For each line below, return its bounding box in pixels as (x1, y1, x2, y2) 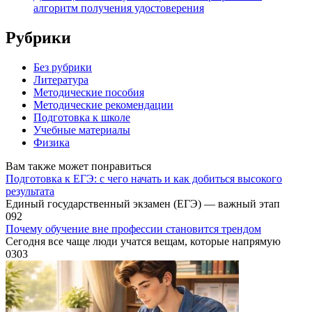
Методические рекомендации (33, 99, 173, 111)
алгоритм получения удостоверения (33, 2, 204, 15)
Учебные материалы (33, 124, 130, 136)
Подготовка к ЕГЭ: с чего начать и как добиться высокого (6, 173, 282, 185)
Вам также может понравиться (6, 160, 151, 173)
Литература (33, 74, 88, 86)
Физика (33, 136, 70, 149)
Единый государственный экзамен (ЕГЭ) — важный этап (6, 198, 280, 210)
